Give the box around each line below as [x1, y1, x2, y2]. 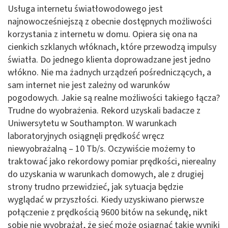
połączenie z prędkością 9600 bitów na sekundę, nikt [8, 206, 208, 219]
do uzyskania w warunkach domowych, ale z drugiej [8, 167, 204, 181]
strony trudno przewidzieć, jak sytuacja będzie [8, 180, 183, 193]
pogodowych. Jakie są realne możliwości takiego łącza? [8, 91, 220, 104]
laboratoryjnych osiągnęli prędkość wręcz [8, 129, 164, 142]
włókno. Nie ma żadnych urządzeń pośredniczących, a [8, 66, 211, 79]
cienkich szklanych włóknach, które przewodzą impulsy [8, 40, 216, 53]
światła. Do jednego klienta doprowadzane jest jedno [8, 53, 211, 66]
